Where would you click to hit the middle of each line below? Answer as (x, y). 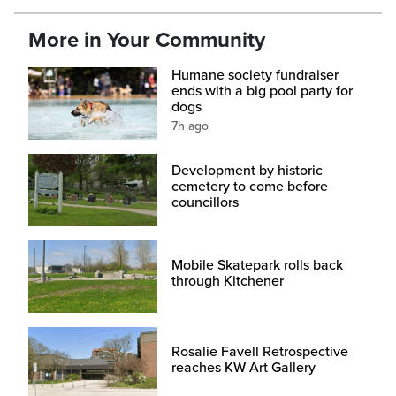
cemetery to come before (249, 186)
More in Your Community (147, 41)
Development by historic (247, 170)
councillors (205, 202)
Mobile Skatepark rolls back (257, 265)
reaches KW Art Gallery (243, 367)
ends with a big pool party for (262, 91)
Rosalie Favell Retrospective (259, 351)
